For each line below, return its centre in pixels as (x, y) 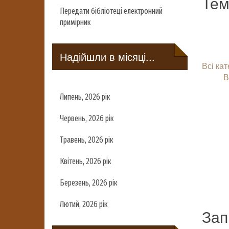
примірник (75, 22)
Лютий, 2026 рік (84, 204)
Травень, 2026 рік (86, 140)
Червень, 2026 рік (87, 118)
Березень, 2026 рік (88, 183)
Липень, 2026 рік (85, 97)
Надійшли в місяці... (107, 56)
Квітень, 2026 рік (85, 161)
